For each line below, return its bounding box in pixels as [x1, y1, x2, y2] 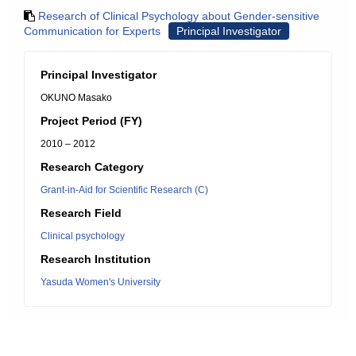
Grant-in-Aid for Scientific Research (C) [41, 184, 208, 195]
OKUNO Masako [41, 92, 112, 103]
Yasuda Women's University [41, 277, 161, 288]
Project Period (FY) [41, 114, 142, 127]
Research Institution [41, 253, 151, 265]
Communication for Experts [24, 25, 161, 37]
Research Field [41, 207, 122, 219]
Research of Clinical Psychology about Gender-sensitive [38, 10, 319, 22]
